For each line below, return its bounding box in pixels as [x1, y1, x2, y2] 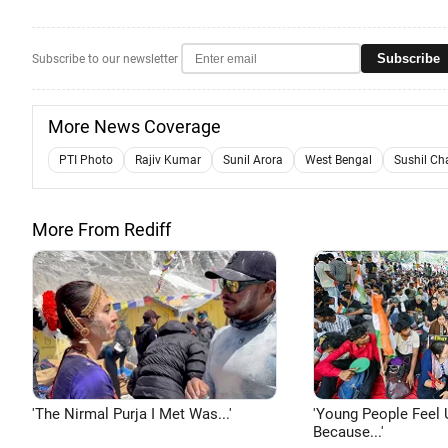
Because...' [312, 423, 384, 441]
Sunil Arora [223, 153, 283, 167]
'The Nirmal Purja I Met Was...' [32, 405, 232, 423]
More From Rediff [32, 219, 171, 240]
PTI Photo [59, 153, 113, 167]
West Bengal [305, 153, 372, 167]
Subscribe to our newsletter [32, 51, 178, 66]
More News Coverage [48, 116, 221, 137]
